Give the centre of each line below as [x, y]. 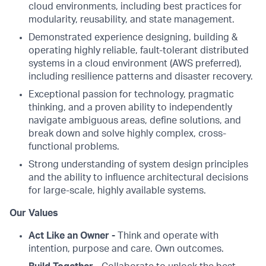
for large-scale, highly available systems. [117, 191]
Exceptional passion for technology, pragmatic [131, 94]
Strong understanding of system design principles [138, 164]
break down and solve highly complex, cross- [127, 134]
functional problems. [74, 147]
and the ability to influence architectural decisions [138, 178]
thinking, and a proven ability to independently [130, 107]
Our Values [34, 213]
